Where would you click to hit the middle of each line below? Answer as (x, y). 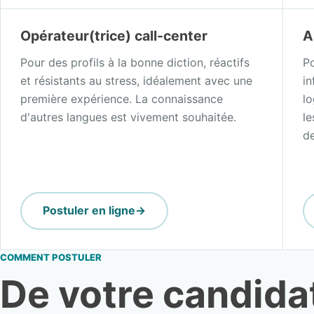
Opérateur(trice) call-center (114, 35)
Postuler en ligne (89, 211)
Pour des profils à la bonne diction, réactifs (135, 62)
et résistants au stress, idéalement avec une (136, 80)
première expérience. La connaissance (122, 98)
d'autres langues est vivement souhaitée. (128, 117)
